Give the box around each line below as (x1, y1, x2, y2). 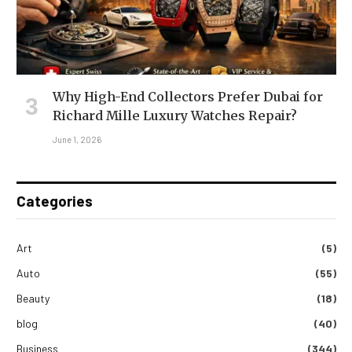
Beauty (16, 291, 49, 306)
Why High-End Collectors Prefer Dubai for (53, 89, 323, 105)
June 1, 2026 (53, 134, 101, 145)
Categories (16, 192, 93, 211)
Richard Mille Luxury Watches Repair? (53, 108, 297, 124)
